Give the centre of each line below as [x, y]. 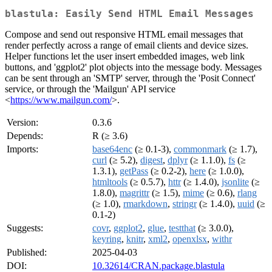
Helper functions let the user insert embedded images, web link [125, 56]
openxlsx [190, 239]
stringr [185, 204]
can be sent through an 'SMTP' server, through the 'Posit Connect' [130, 78]
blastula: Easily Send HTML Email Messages [129, 14]
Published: [27, 253]
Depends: [25, 136]
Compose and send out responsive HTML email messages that [124, 35]
